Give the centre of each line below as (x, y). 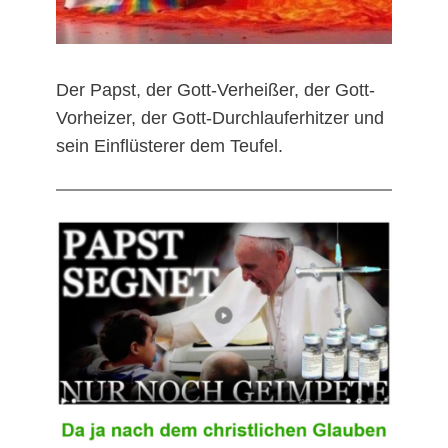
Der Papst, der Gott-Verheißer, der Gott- (215, 89)
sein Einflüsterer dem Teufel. (169, 145)
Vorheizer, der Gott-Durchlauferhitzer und (220, 117)
